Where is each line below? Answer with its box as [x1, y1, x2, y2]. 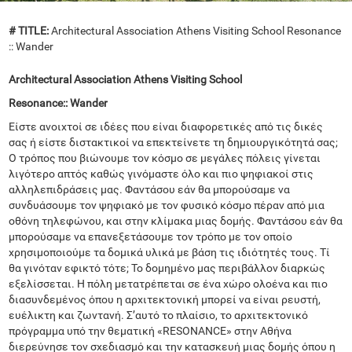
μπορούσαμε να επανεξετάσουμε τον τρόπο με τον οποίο [9, 230, 293, 243]
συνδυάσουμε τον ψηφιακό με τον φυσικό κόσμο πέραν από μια [9, 199, 325, 211]
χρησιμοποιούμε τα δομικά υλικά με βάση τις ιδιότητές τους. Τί [9, 246, 331, 258]
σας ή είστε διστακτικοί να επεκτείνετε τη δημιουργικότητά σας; [9, 136, 339, 148]
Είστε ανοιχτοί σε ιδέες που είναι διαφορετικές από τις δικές [9, 120, 324, 133]
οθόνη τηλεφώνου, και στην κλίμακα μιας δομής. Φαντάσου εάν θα [9, 214, 343, 227]
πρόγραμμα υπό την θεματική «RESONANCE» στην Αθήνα [9, 324, 292, 337]
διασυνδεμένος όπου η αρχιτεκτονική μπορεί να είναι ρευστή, [9, 293, 321, 306]
